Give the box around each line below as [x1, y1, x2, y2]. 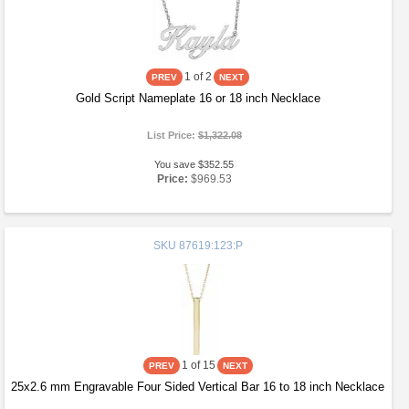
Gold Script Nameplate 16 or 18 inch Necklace [75, 91, 320, 105]
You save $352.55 [154, 159, 235, 170]
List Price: [146, 130, 198, 141]
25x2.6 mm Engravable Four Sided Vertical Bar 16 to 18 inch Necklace [11, 380, 385, 393]
